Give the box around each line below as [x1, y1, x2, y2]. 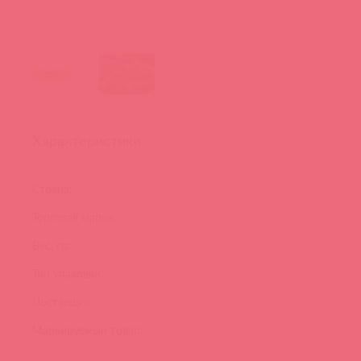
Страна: [32, 181, 73, 196]
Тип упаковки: [32, 266, 104, 280]
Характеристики [32, 131, 141, 149]
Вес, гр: [32, 238, 71, 252]
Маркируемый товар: [32, 322, 143, 337]
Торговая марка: [32, 210, 116, 224]
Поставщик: [32, 294, 94, 309]
